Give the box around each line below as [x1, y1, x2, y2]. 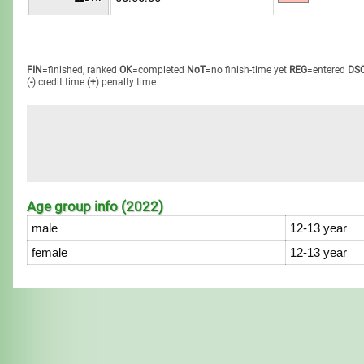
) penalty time [96, 76, 157, 88]
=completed [132, 64, 185, 76]
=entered [307, 64, 346, 76]
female [32, 245, 68, 259]
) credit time [32, 76, 85, 88]
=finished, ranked [42, 64, 118, 76]
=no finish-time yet [206, 64, 288, 76]
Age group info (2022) [27, 199, 164, 214]
